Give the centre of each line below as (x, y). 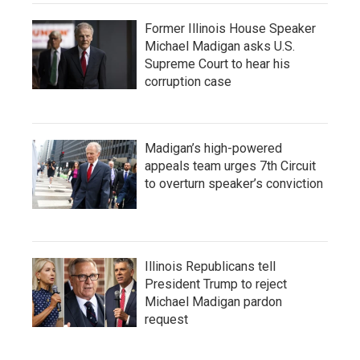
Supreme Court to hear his (217, 63)
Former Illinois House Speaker (230, 28)
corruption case (188, 81)
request (166, 319)
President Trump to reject (216, 284)
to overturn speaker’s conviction (234, 183)
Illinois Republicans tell (210, 266)
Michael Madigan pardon (213, 301)
